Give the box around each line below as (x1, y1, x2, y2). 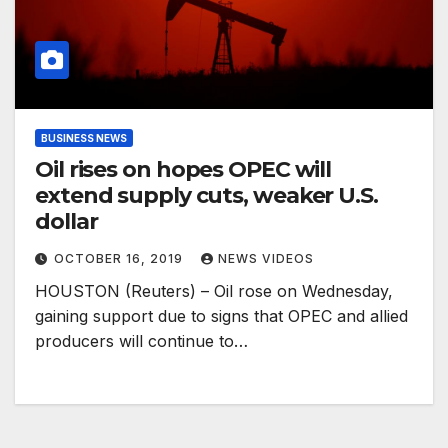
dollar (35, 208, 98, 236)
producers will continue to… (35, 331, 248, 352)
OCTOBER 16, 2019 (54, 251, 187, 267)
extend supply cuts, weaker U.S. (35, 182, 378, 210)
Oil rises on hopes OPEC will (35, 156, 332, 184)
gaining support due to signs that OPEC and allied (35, 306, 408, 327)
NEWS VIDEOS (218, 251, 314, 267)
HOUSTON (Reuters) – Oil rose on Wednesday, (35, 281, 393, 302)
